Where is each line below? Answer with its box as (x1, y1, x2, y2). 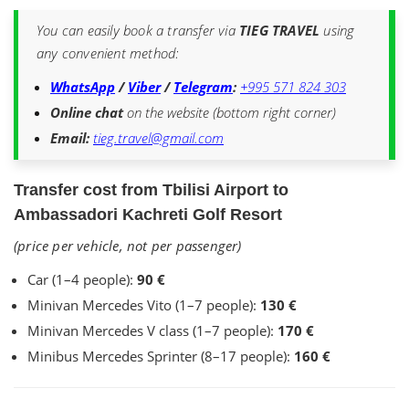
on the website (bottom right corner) (123, 103, 336, 121)
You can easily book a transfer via (37, 21, 239, 39)
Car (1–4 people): (27, 270, 137, 288)
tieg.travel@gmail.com (93, 129, 224, 147)
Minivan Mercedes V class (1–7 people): (27, 321, 278, 340)
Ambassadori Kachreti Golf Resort (14, 205, 282, 224)
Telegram (173, 78, 233, 96)
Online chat (50, 103, 123, 121)
